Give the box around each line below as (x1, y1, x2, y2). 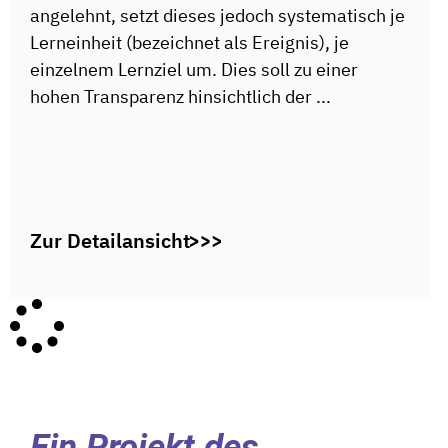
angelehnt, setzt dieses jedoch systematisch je (30, 4, 405, 28)
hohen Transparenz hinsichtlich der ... (30, 85, 331, 109)
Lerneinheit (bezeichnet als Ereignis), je (30, 31, 349, 55)
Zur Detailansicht (30, 226, 190, 254)
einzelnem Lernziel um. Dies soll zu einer (30, 58, 358, 82)
